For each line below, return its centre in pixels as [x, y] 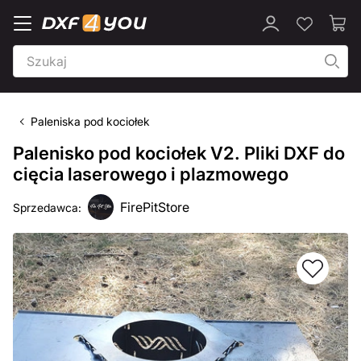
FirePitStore [155, 207]
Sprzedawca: [47, 207]
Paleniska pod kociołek [90, 121]
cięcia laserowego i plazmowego [151, 174]
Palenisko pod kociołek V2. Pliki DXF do [179, 153]
